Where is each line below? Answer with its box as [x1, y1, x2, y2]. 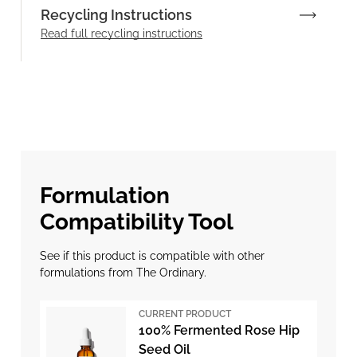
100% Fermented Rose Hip [139, 323, 300, 338]
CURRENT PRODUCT [139, 308, 231, 320]
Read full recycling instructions [41, 27, 202, 40]
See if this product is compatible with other [40, 249, 265, 262]
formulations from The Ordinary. [40, 266, 206, 279]
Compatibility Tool [40, 209, 233, 235]
